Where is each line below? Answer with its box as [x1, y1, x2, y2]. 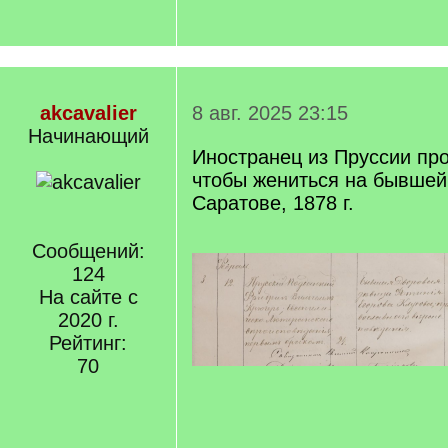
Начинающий [27, 125, 149, 147]
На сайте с [38, 286, 138, 308]
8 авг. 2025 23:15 [192, 102, 348, 124]
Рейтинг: [49, 332, 127, 354]
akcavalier [39, 102, 137, 124]
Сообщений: [31, 240, 145, 262]
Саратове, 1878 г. [192, 192, 354, 214]
